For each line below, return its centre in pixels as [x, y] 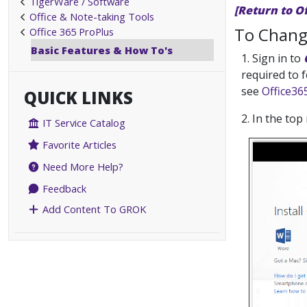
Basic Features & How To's [102, 50]
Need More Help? [82, 167]
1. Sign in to [272, 58]
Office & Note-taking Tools [92, 16]
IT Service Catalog [83, 123]
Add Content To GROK [93, 209]
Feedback [63, 189]
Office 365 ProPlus [72, 32]
